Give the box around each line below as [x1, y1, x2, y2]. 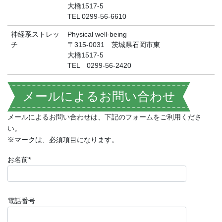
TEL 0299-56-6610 [67, 12, 126, 20]
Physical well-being [67, 30, 127, 38]
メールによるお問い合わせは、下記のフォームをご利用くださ [7, 113, 202, 121]
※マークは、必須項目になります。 [7, 136, 118, 144]
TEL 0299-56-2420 [67, 61, 131, 69]
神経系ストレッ [11, 30, 59, 38]
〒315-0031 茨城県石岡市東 [67, 41, 160, 49]
